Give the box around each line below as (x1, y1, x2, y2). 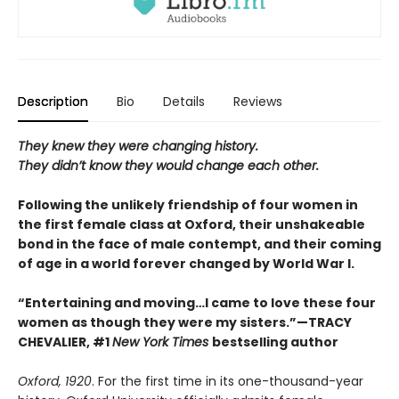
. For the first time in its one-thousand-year (92, 372, 363, 391)
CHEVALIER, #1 (18, 333, 112, 352)
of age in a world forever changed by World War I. (18, 255, 354, 273)
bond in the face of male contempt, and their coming (18, 235, 381, 254)
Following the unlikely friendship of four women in (18, 196, 358, 215)
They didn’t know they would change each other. (18, 157, 319, 175)
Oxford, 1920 (18, 372, 92, 391)
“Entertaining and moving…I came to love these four (18, 294, 376, 313)
